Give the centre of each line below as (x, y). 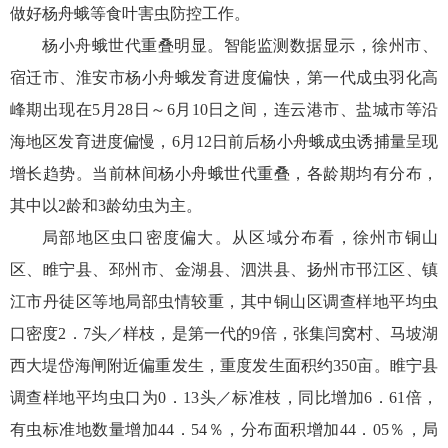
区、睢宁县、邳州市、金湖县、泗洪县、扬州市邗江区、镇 (224, 269)
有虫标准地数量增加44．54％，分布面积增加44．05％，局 (224, 429)
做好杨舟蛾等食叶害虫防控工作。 (130, 13)
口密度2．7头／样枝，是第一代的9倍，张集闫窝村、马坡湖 (224, 333)
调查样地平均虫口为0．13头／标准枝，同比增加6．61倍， (224, 397)
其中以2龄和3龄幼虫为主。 (106, 205)
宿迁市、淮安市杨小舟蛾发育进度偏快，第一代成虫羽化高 (224, 77)
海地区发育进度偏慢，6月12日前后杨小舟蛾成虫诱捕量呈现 (224, 141)
